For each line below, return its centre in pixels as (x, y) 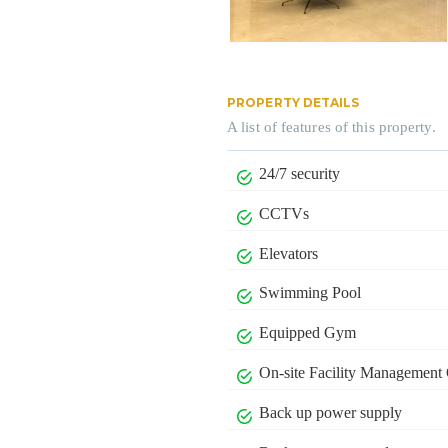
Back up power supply (331, 412)
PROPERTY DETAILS (293, 102)
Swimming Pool (310, 293)
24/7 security (300, 173)
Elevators (289, 253)
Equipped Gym (308, 333)
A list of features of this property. (331, 126)
